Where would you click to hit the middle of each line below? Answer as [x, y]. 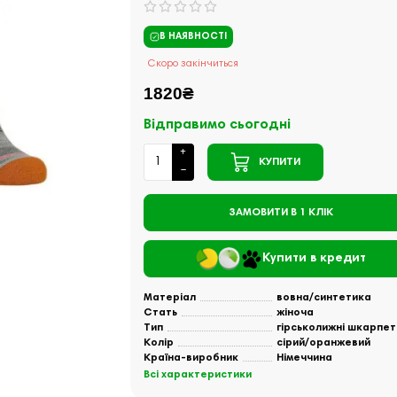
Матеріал [170, 298]
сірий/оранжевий [323, 343]
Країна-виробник [191, 358]
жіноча [295, 313]
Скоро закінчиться [194, 64]
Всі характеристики [198, 375]
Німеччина [304, 358]
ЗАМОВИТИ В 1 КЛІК [281, 213]
